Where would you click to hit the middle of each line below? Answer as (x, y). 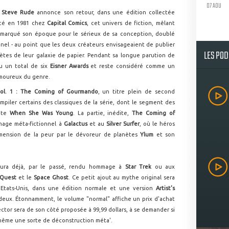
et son (164, 134)
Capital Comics (67, 23)
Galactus (75, 124)
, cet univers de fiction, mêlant (131, 23)
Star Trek (138, 167)
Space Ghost (51, 177)
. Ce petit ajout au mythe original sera (122, 177)
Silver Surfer (123, 124)
